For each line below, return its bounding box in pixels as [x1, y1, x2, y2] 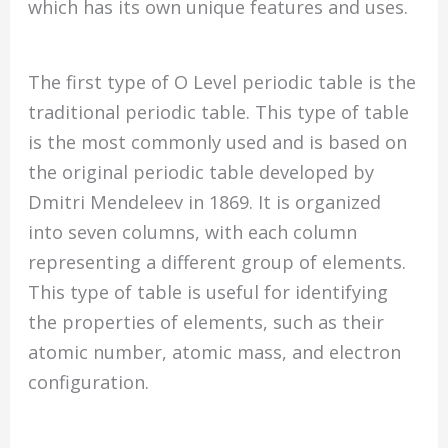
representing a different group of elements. [28, 250, 407, 275]
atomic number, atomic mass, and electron [28, 340, 402, 365]
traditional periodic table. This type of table [28, 100, 410, 125]
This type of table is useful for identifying [28, 280, 389, 305]
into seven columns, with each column [28, 220, 358, 245]
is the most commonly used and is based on [28, 130, 408, 155]
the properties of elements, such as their [28, 310, 385, 335]
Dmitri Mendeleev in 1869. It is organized [28, 190, 382, 215]
